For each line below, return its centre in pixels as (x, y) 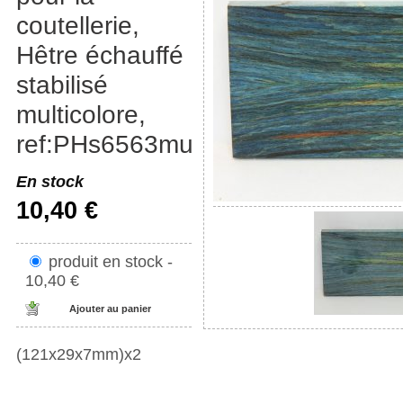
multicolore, (81, 114)
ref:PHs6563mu (105, 144)
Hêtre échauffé (100, 55)
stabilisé (62, 85)
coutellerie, (78, 25)
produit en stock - (111, 262)
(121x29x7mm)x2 (79, 354)
